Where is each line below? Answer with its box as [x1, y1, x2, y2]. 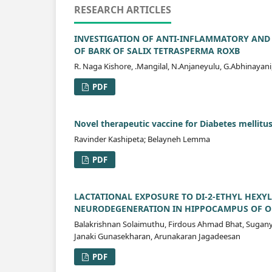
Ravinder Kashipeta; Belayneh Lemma [74, 134, 210, 144]
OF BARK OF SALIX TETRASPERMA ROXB [74, 45, 240, 56]
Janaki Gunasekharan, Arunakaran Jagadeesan [74, 231, 240, 242]
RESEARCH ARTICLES [74, 3, 171, 16]
